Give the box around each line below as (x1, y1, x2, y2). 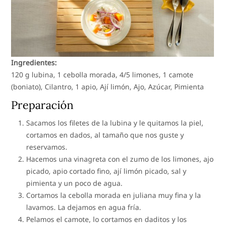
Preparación (11, 98, 74, 113)
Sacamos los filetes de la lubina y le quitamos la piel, (26, 118, 204, 128)
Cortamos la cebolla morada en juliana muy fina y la (26, 190, 201, 200)
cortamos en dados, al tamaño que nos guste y (26, 130, 184, 140)
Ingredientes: (11, 58, 57, 68)
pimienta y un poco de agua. (26, 178, 123, 188)
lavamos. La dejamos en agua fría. (26, 202, 142, 212)
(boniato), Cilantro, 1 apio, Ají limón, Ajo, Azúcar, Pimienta (11, 82, 204, 92)
